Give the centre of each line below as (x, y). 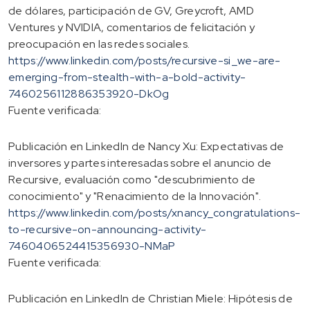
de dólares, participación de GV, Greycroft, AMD (131, 10)
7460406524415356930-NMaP (92, 246)
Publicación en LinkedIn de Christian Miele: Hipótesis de (151, 298)
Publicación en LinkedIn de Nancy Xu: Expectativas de (146, 146)
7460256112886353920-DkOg (89, 93)
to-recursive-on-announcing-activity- (108, 229)
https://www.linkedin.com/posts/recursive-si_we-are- (145, 60)
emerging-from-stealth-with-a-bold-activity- (127, 77)
